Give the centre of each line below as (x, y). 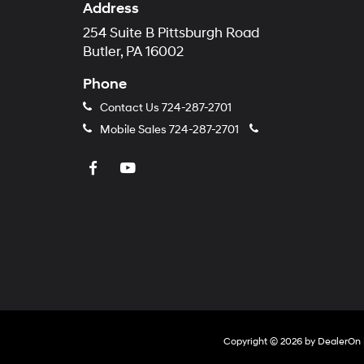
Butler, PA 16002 (133, 52)
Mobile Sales (133, 130)
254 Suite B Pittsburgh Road (171, 33)
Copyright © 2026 (264, 342)
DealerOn (339, 342)
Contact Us (130, 108)
